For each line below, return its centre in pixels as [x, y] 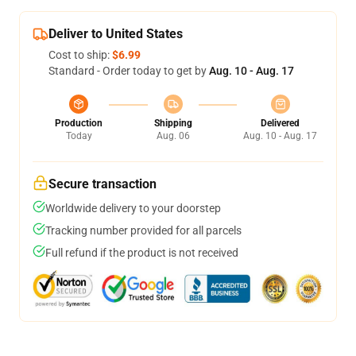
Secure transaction [103, 184]
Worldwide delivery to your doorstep [133, 208]
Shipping [173, 123]
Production [79, 123]
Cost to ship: [80, 55]
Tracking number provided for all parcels [143, 230]
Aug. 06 [173, 136]
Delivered [280, 123]
